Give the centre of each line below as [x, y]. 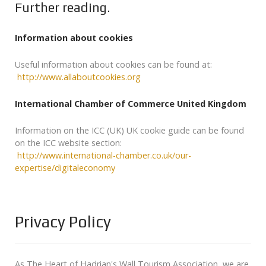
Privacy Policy [63, 222]
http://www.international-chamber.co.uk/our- [104, 156]
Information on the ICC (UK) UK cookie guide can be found [129, 131]
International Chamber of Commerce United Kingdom [131, 104]
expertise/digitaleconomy [65, 168]
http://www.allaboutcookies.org [79, 77]
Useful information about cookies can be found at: [113, 65]
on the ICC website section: [68, 143]
